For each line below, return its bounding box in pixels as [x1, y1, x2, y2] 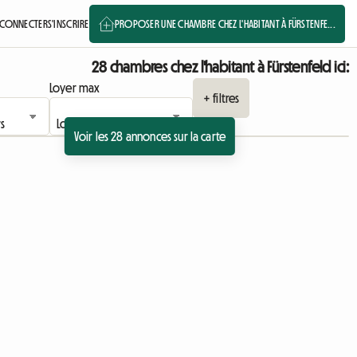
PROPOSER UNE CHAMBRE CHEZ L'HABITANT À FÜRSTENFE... [114, 18, 335, 29]
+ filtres [202, 92, 240, 104]
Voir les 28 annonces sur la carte [73, 130, 226, 143]
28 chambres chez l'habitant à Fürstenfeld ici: [92, 59, 349, 75]
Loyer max [49, 81, 100, 94]
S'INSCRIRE [47, 18, 89, 29]
